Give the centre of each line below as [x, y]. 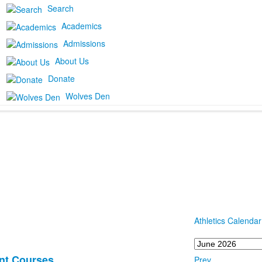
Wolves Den [87, 96]
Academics [81, 25]
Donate [61, 78]
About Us [72, 61]
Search [60, 8]
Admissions [84, 43]
